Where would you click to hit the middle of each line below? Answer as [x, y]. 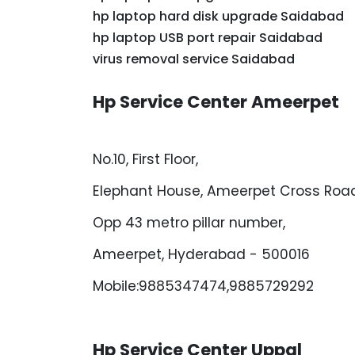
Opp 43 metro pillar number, [189, 223]
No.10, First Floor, [145, 159]
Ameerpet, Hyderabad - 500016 [201, 254]
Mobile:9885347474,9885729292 [203, 286]
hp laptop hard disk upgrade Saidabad [218, 16]
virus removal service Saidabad [194, 59]
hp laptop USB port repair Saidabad [208, 38]
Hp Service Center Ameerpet [216, 102]
